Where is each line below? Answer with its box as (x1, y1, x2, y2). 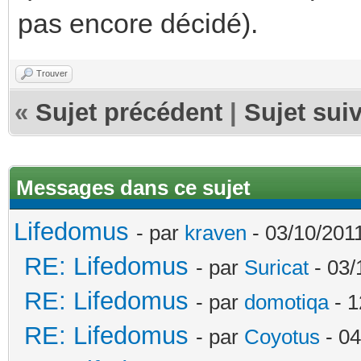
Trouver (36, 68, 68, 78)
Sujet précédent (35, 98, 222, 127)
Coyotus (244, 324, 320, 349)
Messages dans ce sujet (16, 175, 251, 200)
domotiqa (244, 289, 329, 314)
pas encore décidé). (18, 7, 258, 39)
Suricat (244, 255, 309, 280)
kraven (185, 220, 247, 245)
